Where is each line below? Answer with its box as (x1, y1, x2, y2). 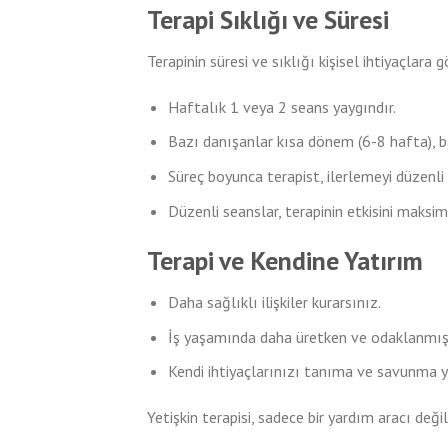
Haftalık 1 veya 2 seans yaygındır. (167, 96, 396, 117)
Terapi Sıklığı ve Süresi (147, 3, 389, 37)
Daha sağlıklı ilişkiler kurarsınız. (167, 292, 381, 313)
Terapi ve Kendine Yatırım (147, 244, 423, 278)
